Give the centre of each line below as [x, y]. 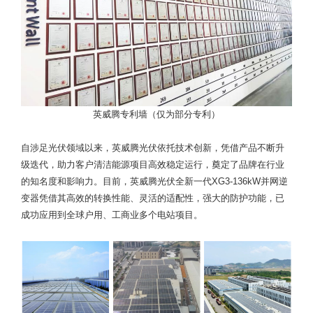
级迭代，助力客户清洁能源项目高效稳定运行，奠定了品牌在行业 [153, 164]
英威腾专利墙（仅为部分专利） [156, 114]
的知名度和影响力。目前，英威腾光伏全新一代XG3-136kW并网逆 [154, 181]
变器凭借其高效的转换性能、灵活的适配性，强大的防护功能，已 [153, 198]
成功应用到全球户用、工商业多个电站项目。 [112, 214]
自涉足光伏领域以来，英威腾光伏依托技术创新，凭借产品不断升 [153, 147]
